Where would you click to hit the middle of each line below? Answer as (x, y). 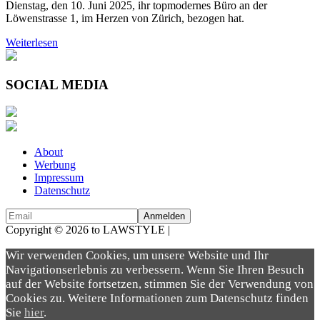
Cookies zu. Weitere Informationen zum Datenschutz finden (157, 299)
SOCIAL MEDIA (57, 84)
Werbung (55, 165)
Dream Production (214, 230)
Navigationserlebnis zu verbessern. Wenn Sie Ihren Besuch (155, 270)
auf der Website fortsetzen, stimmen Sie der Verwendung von (160, 284)
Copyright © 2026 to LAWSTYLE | (89, 230)
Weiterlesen (32, 42)
